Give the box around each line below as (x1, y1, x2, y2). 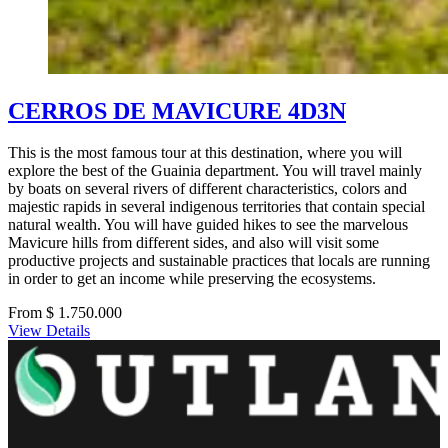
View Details (8, 322, 90, 340)
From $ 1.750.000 (8, 304, 122, 322)
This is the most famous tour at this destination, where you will (8, 144, 402, 162)
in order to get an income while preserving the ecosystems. (8, 270, 376, 288)
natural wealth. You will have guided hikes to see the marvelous (8, 216, 408, 234)
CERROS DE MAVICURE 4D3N (8, 97, 346, 124)
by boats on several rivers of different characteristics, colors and (8, 180, 407, 198)
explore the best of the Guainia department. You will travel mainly (8, 162, 422, 180)
